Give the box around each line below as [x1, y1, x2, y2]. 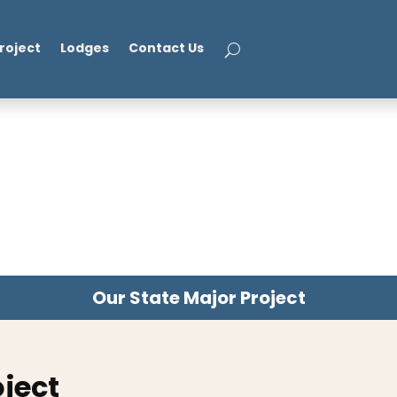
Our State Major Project [91, 284, 306, 310]
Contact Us [128, 39, 205, 57]
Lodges [60, 39, 110, 57]
